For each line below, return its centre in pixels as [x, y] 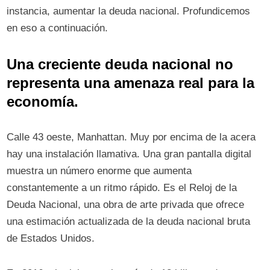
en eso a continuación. [58, 28]
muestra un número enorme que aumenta [99, 171]
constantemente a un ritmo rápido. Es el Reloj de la [122, 188]
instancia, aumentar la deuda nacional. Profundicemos [129, 11]
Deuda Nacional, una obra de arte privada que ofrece [126, 205]
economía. [43, 102]
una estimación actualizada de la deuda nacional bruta [129, 222]
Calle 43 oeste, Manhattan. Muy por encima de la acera [131, 137]
